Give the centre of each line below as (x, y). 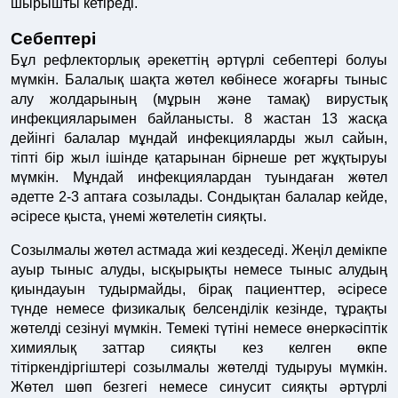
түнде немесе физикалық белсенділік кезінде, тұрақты (199, 309)
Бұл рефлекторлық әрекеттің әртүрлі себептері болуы (199, 60)
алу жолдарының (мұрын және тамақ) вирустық (199, 99)
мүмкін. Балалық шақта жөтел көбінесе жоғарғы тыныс (199, 80)
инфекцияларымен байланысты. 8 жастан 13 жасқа (199, 119)
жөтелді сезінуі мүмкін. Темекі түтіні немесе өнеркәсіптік (199, 329)
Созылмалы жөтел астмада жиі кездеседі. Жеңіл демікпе (199, 251)
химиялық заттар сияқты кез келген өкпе (199, 348)
